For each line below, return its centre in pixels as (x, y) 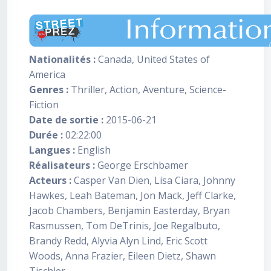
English (93, 150)
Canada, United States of (153, 59)
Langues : (52, 150)
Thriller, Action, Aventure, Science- (147, 90)
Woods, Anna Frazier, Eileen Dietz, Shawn (122, 256)
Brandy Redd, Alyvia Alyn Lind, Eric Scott (118, 241)
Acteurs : (50, 180)
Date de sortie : (66, 120)
